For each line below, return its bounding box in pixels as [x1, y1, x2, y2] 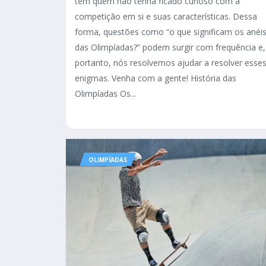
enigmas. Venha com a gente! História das [75, 72, 236, 84]
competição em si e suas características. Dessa [75, 10, 257, 22]
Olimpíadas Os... [75, 87, 136, 99]
